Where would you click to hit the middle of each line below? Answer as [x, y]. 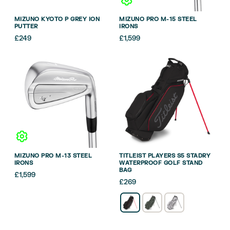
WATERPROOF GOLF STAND [161, 163]
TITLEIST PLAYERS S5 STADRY [165, 156]
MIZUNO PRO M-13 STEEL [53, 156]
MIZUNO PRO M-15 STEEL [158, 19]
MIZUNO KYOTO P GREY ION [57, 19]
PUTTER [26, 26]
